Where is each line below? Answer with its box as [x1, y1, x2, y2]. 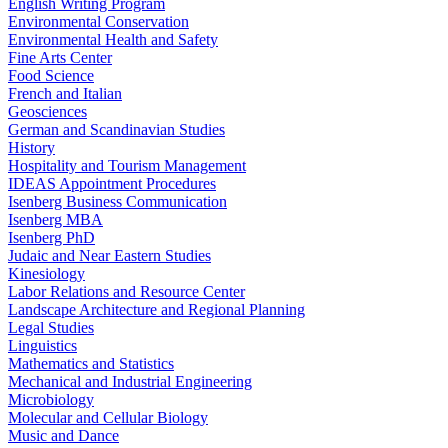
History [8, 139, 55, 157]
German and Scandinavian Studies [8, 121, 225, 139]
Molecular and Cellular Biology [8, 409, 208, 427]
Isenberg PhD [8, 229, 95, 247]
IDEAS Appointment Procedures [8, 175, 216, 193]
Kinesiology [8, 265, 85, 283]
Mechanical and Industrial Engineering [8, 373, 252, 391]
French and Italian [8, 85, 122, 103]
